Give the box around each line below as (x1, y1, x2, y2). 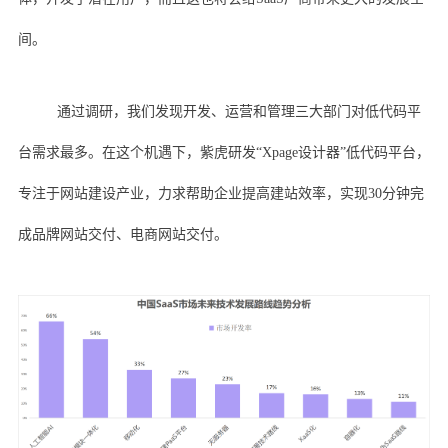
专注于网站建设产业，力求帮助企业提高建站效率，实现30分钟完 (17, 185, 424, 201)
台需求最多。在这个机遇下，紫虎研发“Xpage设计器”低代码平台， (17, 144, 430, 160)
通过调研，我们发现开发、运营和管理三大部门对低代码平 (56, 103, 421, 119)
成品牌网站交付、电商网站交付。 (17, 226, 228, 242)
